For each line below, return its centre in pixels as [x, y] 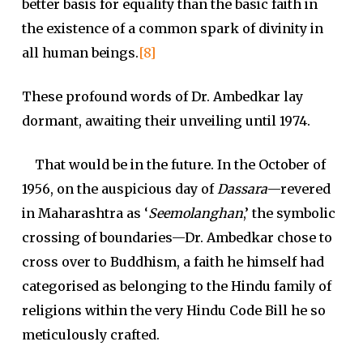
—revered [299, 189]
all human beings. [80, 53]
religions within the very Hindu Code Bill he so [173, 310]
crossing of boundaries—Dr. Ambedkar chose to [177, 237]
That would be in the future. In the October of [173, 164]
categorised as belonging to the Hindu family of [176, 286]
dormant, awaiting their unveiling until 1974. [166, 121]
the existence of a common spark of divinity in [172, 28]
